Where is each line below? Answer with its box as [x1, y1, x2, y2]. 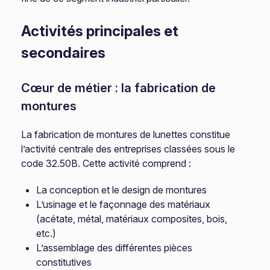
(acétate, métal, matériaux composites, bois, [36, 213, 228, 225]
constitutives [36, 256, 92, 268]
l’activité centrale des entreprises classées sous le [21, 143, 236, 155]
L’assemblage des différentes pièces [36, 242, 193, 254]
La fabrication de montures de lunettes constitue [21, 128, 231, 140]
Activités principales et [21, 22, 179, 40]
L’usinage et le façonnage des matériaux [36, 198, 211, 210]
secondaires [21, 44, 106, 61]
